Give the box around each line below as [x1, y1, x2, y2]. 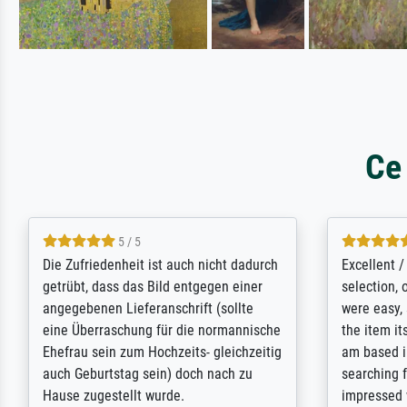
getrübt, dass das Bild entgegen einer [43, 278, 263, 296]
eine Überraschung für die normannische [43, 322, 282, 340]
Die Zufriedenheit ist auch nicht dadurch [43, 256, 279, 274]
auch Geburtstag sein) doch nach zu [43, 365, 253, 383]
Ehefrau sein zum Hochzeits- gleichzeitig [43, 343, 283, 362]
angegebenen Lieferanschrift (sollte [43, 300, 254, 318]
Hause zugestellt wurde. [43, 387, 185, 405]
